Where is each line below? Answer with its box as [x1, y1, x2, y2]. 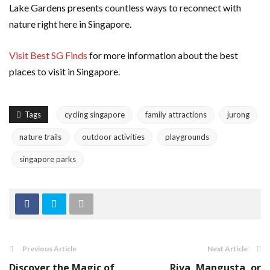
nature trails [19, 132, 61, 142]
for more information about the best [87, 49, 238, 61]
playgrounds [165, 132, 209, 142]
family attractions [145, 110, 207, 119]
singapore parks [19, 154, 76, 164]
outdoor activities [82, 132, 145, 142]
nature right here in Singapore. [9, 18, 131, 30]
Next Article [207, 244, 248, 253]
